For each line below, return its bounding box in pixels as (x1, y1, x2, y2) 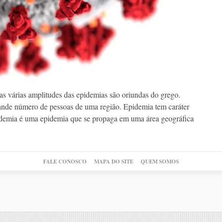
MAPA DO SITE (94, 158, 133, 166)
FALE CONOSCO (43, 158, 87, 166)
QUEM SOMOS (141, 158, 179, 166)
